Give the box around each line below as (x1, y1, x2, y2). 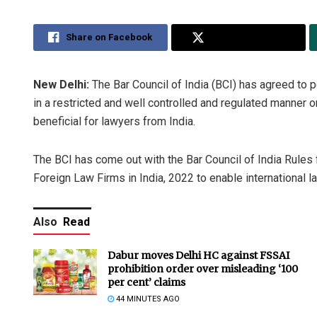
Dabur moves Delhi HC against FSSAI (108, 249, 289, 263)
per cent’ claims (108, 276, 185, 289)
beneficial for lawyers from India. (33, 115, 195, 129)
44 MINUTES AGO (114, 294, 180, 304)
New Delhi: (33, 78, 92, 92)
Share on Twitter (211, 32, 285, 43)
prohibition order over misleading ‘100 (108, 263, 298, 276)
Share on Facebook (66, 32, 153, 43)
